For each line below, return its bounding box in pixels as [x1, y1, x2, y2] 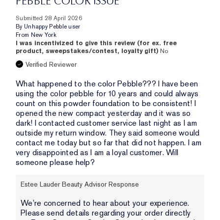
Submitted [16, 14, 45, 23]
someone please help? [16, 157, 95, 168]
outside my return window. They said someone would [16, 128, 200, 138]
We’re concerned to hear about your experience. [21, 198, 190, 209]
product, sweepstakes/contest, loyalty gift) [16, 47, 160, 55]
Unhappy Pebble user [24, 23, 81, 31]
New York [30, 31, 56, 39]
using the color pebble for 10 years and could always [16, 88, 199, 99]
